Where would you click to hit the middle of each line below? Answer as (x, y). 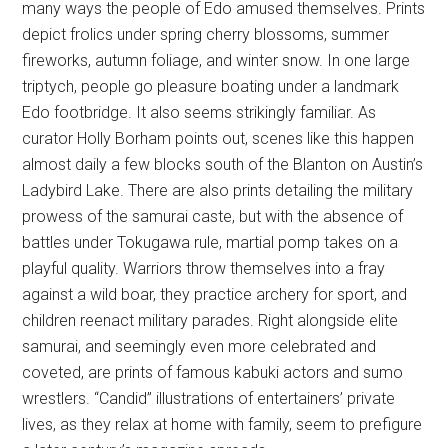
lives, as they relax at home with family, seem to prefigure (222, 425)
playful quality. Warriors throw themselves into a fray (204, 269)
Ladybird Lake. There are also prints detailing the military (218, 191)
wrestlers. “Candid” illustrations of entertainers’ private (209, 399)
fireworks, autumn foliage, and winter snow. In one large (216, 61)
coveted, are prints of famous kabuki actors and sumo (213, 373)
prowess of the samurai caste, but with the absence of (213, 217)
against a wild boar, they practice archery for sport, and (215, 295)
